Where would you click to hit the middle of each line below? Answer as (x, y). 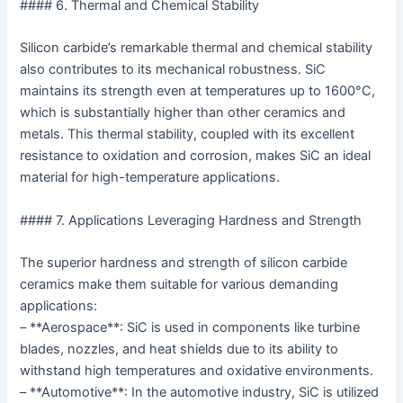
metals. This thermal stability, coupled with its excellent (188, 134)
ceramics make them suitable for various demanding (179, 285)
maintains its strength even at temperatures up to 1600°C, (198, 91)
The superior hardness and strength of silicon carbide (184, 263)
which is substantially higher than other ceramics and (183, 113)
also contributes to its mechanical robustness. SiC (173, 70)
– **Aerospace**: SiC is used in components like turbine (190, 328)
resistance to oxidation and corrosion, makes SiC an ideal (196, 156)
